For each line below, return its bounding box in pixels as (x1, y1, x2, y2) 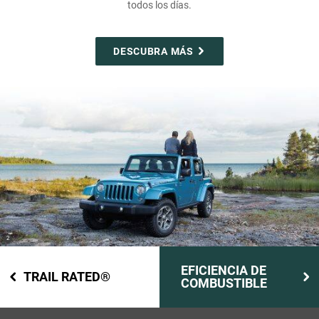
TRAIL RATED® (23, 269, 110, 285)
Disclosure (5, 240, 32, 247)
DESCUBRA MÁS (113, 46, 194, 58)
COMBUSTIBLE (181, 276, 267, 291)
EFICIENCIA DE (181, 263, 266, 278)
